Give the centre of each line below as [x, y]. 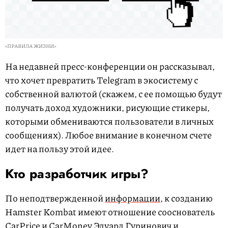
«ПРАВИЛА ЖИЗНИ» [31, 46]
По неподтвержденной [55, 198]
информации [133, 198]
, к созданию [187, 198]
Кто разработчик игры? [77, 173]
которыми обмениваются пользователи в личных [109, 121]
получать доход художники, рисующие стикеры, [107, 107]
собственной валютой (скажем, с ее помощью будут [113, 93]
